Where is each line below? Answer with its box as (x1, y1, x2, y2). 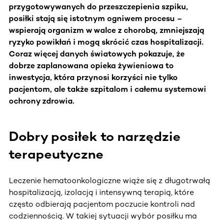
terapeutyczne (9, 146, 104, 162)
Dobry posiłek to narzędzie (9, 128, 181, 144)
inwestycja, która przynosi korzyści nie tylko (9, 72, 178, 82)
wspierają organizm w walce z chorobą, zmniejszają (9, 25, 204, 35)
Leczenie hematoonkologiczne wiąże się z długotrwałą (9, 175, 210, 185)
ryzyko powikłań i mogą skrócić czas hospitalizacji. (9, 37, 203, 47)
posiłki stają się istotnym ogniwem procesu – (9, 13, 182, 23)
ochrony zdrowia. (9, 96, 74, 106)
